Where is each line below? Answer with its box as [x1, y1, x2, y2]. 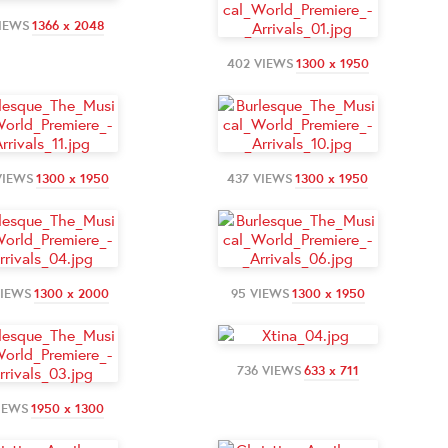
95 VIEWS [230, 284, 290, 302]
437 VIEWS [227, 169, 293, 187]
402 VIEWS [226, 54, 294, 72]
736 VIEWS [236, 361, 302, 379]
